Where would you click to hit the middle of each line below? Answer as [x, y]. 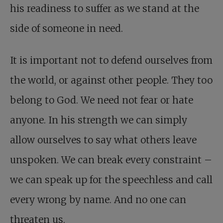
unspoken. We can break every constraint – [111, 160]
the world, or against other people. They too [111, 80]
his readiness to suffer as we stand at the [105, 9]
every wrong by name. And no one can [98, 200]
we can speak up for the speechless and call [111, 180]
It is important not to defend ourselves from [111, 60]
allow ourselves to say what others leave [103, 140]
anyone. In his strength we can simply [99, 120]
